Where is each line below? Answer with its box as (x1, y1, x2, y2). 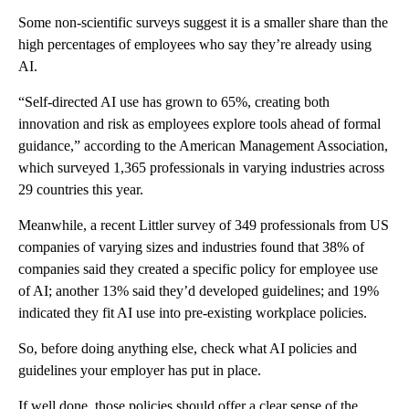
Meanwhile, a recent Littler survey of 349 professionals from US (18, 217, 389, 234)
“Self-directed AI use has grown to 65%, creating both (18, 94, 330, 110)
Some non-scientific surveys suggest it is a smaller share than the (18, 15, 388, 31)
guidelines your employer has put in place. (18, 362, 261, 379)
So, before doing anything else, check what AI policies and (18, 341, 357, 357)
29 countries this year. (18, 182, 143, 198)
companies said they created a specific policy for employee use (18, 261, 378, 278)
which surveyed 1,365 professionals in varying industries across (18, 160, 384, 176)
